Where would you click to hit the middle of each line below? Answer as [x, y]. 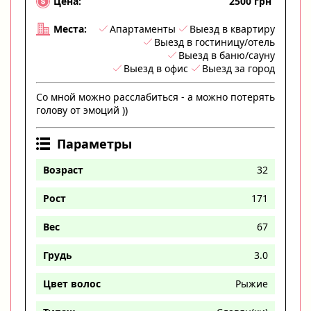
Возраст [63, 169]
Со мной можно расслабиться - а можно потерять [155, 96]
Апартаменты [143, 28]
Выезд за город [238, 68]
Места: [70, 29]
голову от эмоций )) [82, 110]
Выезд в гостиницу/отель [215, 42]
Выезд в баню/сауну [227, 55]
